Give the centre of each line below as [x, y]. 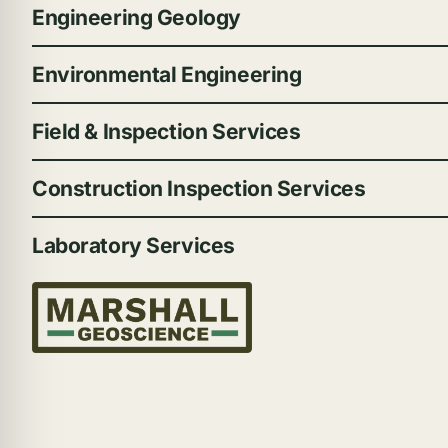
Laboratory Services [133, 246]
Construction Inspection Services [198, 189]
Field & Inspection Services [166, 132]
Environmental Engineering [166, 75]
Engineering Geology [136, 18]
